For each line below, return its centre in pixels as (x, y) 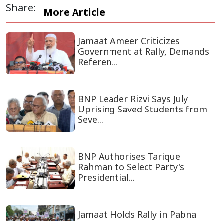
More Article (74, 12)
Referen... (97, 62)
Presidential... (106, 177)
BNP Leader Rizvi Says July (133, 99)
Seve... (90, 120)
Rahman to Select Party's (131, 167)
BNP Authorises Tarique (129, 157)
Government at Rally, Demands (143, 52)
